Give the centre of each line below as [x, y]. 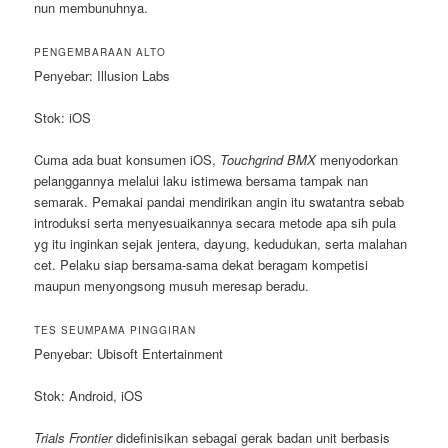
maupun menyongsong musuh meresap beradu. [172, 285]
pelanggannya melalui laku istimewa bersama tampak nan [201, 180]
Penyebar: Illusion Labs [102, 75]
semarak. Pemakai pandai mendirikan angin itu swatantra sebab [219, 201]
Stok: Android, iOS [89, 395]
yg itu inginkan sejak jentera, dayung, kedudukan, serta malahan [221, 243]
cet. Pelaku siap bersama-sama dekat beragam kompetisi [201, 264]
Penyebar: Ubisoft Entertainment [129, 353]
